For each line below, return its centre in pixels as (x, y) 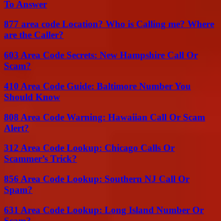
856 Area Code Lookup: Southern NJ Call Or (97, 179)
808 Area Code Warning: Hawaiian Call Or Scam (105, 117)
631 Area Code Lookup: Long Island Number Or (104, 210)
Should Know (32, 97)
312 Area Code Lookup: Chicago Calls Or (89, 148)
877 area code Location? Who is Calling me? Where (109, 24)
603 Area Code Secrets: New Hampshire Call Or (101, 55)
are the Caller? (34, 35)
